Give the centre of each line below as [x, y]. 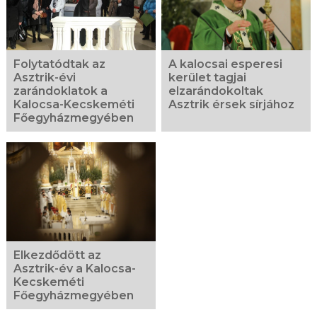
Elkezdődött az [57, 255]
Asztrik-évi [44, 77]
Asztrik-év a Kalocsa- [74, 269]
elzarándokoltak [216, 91]
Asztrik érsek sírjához [232, 104]
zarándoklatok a [60, 91]
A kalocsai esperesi [226, 64]
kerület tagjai [208, 77]
